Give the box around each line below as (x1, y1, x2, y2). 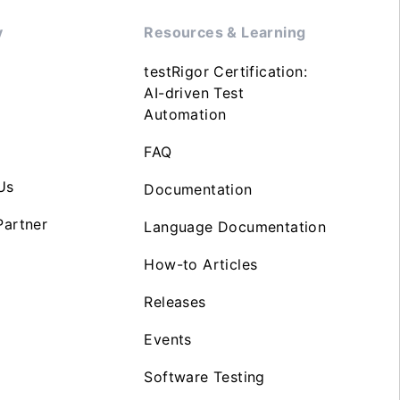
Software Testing (144, 367, 265, 386)
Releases (144, 292, 206, 311)
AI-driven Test (144, 83, 244, 102)
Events (144, 329, 192, 348)
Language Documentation (144, 217, 327, 236)
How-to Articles (144, 254, 258, 273)
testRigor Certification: (144, 62, 307, 80)
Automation (144, 104, 227, 123)
